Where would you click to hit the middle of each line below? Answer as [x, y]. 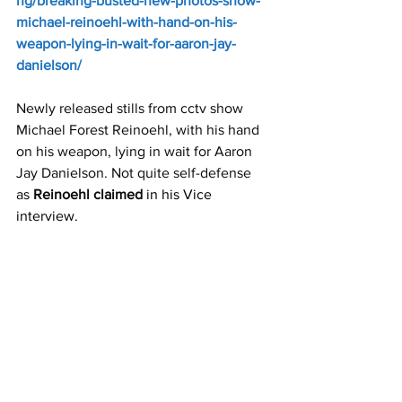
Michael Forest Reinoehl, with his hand [140, 130]
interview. [47, 216]
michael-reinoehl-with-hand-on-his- [127, 22]
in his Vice [179, 195]
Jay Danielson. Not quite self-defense [135, 173]
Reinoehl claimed [88, 195]
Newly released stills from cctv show [131, 109]
